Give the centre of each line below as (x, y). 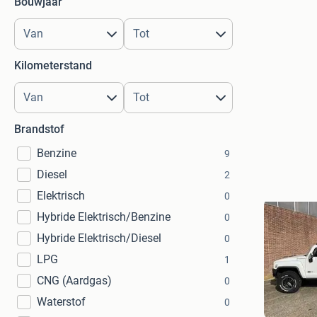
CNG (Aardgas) (74, 281)
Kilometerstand (53, 65)
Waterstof (61, 302)
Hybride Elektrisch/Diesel (99, 238)
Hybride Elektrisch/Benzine (104, 217)
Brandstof (39, 129)
